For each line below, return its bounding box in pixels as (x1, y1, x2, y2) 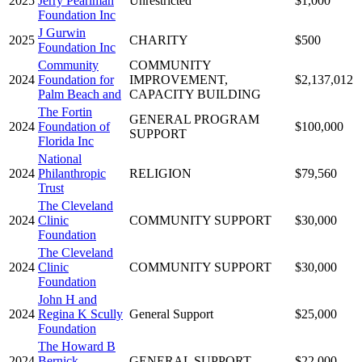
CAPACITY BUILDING (129, 86, 261, 101)
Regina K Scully (38, 306, 123, 321)
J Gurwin (38, 25, 86, 40)
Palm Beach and (38, 86, 121, 101)
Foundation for (38, 72, 114, 86)
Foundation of (38, 119, 110, 133)
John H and (38, 292, 97, 306)
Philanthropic (38, 166, 106, 180)
